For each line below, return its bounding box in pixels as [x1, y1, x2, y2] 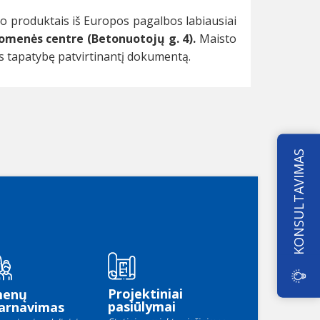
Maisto [196, 31, 237, 47]
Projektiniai [108, 285, 183, 303]
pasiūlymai [108, 298, 176, 316]
